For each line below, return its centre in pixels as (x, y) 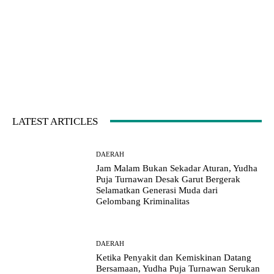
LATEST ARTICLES (55, 121)
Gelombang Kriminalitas (143, 201)
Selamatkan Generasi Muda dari (157, 190)
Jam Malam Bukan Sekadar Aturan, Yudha (177, 168)
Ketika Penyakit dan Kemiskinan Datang (174, 257)
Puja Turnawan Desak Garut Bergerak (168, 179)
